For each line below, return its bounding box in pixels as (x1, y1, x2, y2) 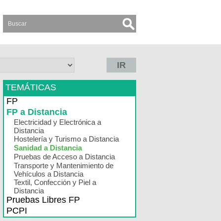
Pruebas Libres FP (6, 195, 80, 205)
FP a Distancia (6, 107, 67, 117)
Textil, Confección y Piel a (14, 178, 96, 186)
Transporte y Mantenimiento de (14, 161, 113, 170)
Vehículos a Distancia (14, 170, 83, 178)
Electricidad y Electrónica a (14, 118, 101, 126)
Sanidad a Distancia (14, 144, 82, 152)
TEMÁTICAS (5, 82, 56, 92)
